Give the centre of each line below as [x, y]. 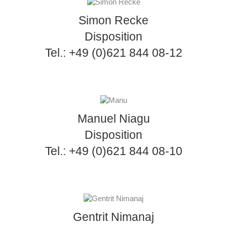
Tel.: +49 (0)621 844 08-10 [113, 151]
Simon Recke [113, 20]
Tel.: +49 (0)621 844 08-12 [113, 52]
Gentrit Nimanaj [113, 217]
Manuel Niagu [113, 118]
